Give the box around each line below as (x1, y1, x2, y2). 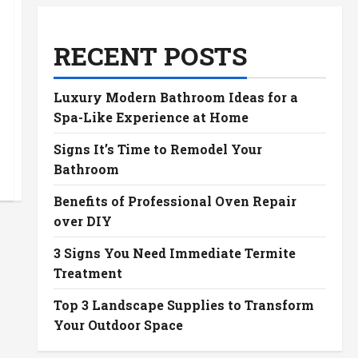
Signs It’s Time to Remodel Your (53, 141, 262, 157)
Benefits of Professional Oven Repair (53, 193, 296, 209)
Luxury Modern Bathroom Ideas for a (53, 89, 298, 105)
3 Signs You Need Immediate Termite (53, 245, 296, 261)
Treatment (53, 265, 122, 281)
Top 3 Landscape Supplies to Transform (53, 296, 314, 313)
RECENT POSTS (53, 38, 247, 73)
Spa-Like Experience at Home (53, 109, 249, 125)
